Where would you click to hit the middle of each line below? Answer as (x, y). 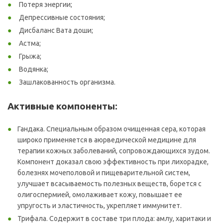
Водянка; (33, 69)
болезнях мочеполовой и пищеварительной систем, (105, 172)
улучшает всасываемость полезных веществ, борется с (110, 183)
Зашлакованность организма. (66, 82)
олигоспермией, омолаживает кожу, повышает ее (100, 194)
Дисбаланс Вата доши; (55, 30)
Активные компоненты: (62, 106)
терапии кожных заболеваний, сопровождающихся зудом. (114, 151)
